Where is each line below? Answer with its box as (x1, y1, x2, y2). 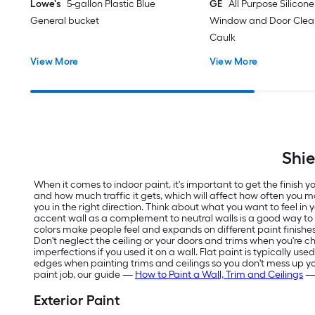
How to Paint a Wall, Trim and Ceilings (135, 269, 303, 281)
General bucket (30, 14, 100, 27)
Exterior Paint (34, 292, 120, 309)
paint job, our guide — (34, 269, 135, 281)
